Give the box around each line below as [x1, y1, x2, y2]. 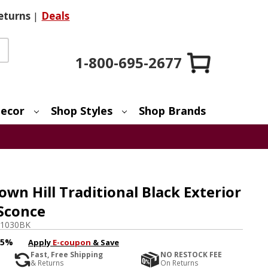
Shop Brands [139, 103, 206, 118]
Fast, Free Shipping [30, 249, 103, 260]
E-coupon [52, 236, 91, 248]
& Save [90, 236, 119, 248]
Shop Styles [51, 103, 113, 118]
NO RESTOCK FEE [160, 249, 223, 260]
